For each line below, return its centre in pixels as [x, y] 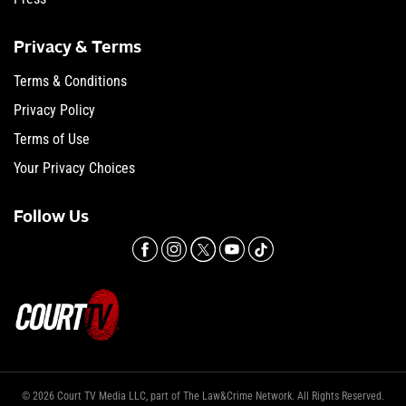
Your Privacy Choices [74, 168]
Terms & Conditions [70, 81]
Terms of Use [52, 139]
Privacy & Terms [77, 48]
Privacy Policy [54, 110]
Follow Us [51, 217]
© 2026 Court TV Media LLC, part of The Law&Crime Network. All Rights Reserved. [203, 396]
